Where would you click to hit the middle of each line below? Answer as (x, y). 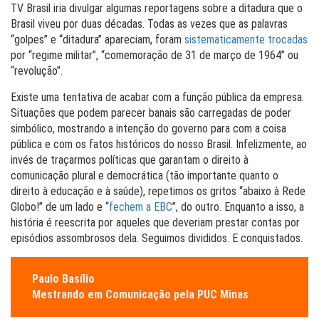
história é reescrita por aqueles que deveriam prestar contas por (155, 223)
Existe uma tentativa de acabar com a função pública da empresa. (157, 98)
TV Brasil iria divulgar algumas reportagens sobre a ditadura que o (157, 9)
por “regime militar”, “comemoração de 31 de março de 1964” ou (155, 56)
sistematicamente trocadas (246, 40)
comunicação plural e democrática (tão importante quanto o (145, 176)
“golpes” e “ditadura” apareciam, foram (98, 40)
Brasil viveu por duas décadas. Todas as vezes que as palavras (149, 24)
